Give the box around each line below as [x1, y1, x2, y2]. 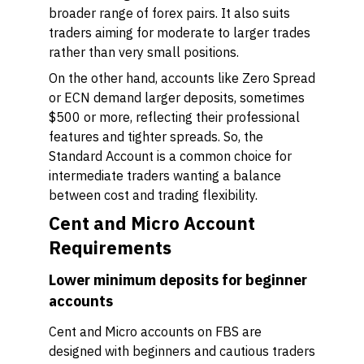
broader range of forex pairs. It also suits [49, 5, 290, 21]
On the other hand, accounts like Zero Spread [49, 70, 315, 86]
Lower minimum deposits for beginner [49, 271, 307, 289]
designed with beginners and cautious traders [49, 343, 315, 359]
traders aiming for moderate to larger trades [49, 24, 310, 41]
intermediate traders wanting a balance [49, 167, 281, 184]
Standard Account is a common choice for [49, 148, 292, 164]
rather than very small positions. [49, 44, 239, 60]
